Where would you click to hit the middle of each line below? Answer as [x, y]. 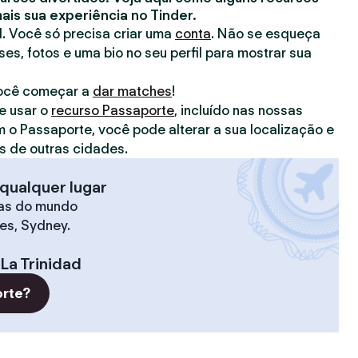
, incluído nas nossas [239, 110]
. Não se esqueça [266, 34]
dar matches [132, 91]
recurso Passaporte [113, 110]
